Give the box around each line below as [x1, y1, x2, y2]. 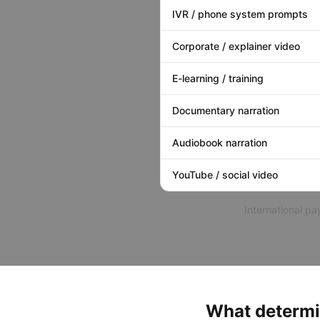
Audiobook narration [172, 136, 267, 149]
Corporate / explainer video [172, 40, 300, 52]
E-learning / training [172, 72, 264, 84]
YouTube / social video [172, 169, 278, 181]
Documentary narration [172, 104, 279, 116]
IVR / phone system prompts [172, 8, 308, 20]
